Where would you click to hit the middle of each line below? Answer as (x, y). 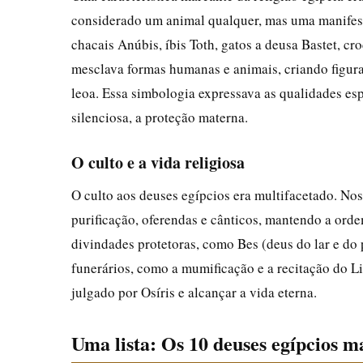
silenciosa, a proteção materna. (160, 117)
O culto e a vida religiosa (158, 162)
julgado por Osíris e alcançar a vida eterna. (194, 292)
